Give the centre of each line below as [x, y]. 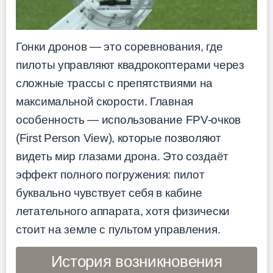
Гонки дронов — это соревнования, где [119, 46]
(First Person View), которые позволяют [119, 138]
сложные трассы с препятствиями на [115, 83]
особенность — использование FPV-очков [128, 119]
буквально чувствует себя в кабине [109, 193]
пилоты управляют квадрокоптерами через [130, 65]
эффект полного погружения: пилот [110, 174]
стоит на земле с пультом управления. [118, 229]
